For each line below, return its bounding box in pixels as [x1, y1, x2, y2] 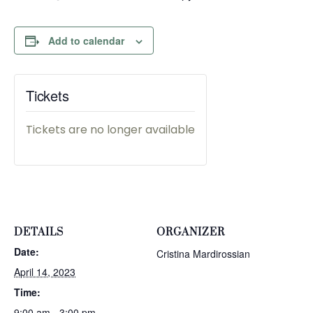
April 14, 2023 [14, 265, 75, 279]
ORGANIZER [156, 226, 225, 239]
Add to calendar [48, 34, 124, 48]
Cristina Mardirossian [156, 247, 250, 261]
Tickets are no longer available [26, 122, 195, 138]
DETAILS [14, 226, 64, 239]
